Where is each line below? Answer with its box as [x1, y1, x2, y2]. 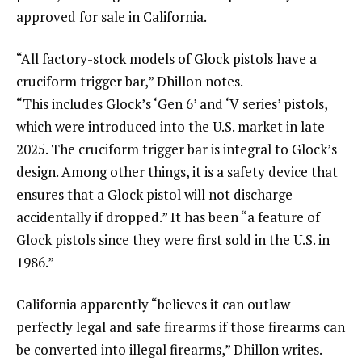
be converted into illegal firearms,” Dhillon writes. [16, 339, 322, 359]
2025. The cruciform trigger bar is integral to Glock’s [16, 139, 337, 158]
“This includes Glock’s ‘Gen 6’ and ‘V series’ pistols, [16, 94, 327, 113]
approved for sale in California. [16, 7, 207, 27]
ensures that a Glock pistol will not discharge [16, 184, 293, 204]
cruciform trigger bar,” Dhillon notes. [16, 71, 243, 90]
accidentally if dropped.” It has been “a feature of [16, 207, 320, 226]
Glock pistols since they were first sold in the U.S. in [16, 229, 330, 249]
